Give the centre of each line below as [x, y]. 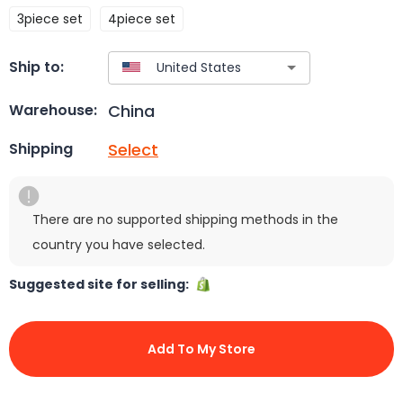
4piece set [142, 18]
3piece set [50, 18]
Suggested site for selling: [102, 284]
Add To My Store [201, 349]
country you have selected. [119, 244]
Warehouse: [53, 111]
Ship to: [36, 67]
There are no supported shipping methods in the [185, 219]
